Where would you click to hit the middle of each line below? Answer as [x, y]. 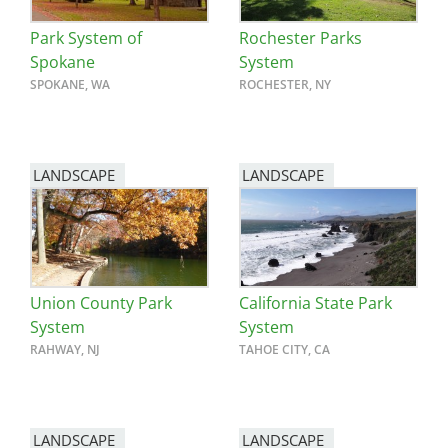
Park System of [86, 37]
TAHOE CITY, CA [284, 349]
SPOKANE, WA [70, 84]
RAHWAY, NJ [65, 349]
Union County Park [101, 302]
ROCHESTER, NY [285, 84]
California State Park [315, 302]
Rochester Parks [300, 37]
